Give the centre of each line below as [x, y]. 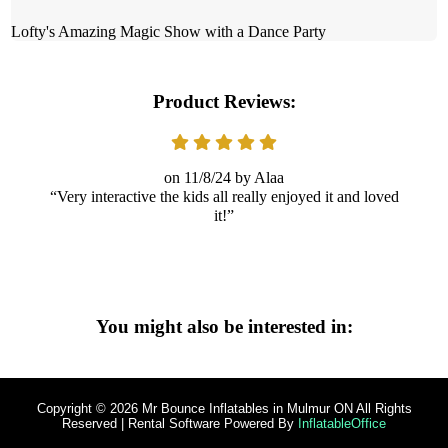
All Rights [382, 408]
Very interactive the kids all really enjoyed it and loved [227, 196]
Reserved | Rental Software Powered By [180, 423]
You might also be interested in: [224, 326]
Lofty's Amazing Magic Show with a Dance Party [169, 31]
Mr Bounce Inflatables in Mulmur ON [245, 408]
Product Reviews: [224, 101]
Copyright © [73, 408]
